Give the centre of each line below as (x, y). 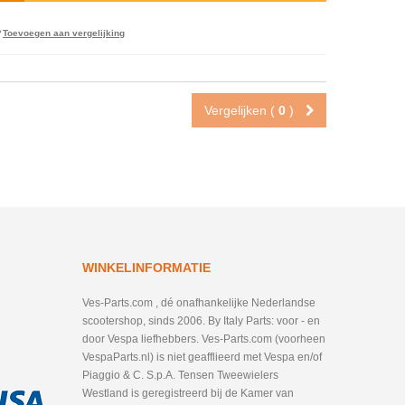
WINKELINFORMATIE (146, 268)
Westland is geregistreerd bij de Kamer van (188, 393)
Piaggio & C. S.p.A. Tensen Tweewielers (180, 375)
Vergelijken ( (241, 110)
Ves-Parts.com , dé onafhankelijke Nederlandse (199, 303)
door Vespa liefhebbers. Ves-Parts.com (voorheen (204, 339)
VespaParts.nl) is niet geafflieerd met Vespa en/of (202, 357)
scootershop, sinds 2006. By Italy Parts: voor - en (201, 321)
